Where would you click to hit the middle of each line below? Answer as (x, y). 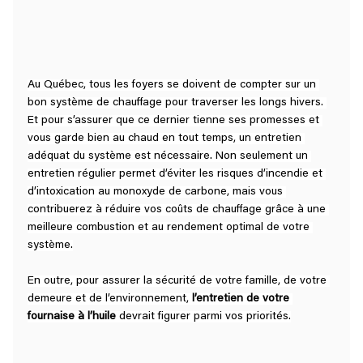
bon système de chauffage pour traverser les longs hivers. (177, 103)
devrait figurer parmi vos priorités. (203, 317)
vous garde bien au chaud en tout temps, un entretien (166, 139)
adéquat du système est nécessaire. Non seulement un (169, 157)
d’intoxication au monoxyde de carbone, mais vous (156, 192)
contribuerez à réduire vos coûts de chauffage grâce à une (178, 210)
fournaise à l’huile (71, 317)
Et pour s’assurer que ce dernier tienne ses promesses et (175, 121)
